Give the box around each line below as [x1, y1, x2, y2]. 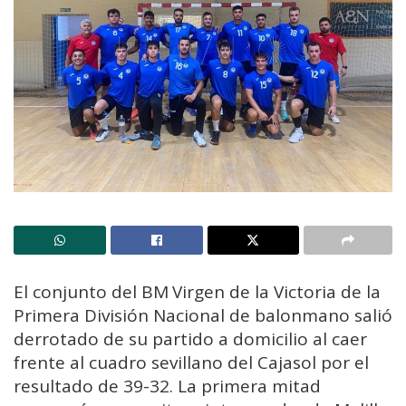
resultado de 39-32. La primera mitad [14, 374, 321, 399]
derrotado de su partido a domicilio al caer [14, 327, 367, 352]
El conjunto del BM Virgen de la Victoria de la [14, 280, 381, 304]
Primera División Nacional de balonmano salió [14, 304, 392, 328]
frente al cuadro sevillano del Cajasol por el [14, 351, 369, 375]
